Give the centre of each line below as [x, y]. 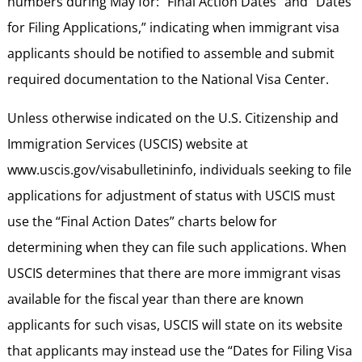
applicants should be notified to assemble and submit [170, 53]
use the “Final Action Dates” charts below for [142, 221]
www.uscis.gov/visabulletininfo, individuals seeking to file [179, 169]
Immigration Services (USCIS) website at [127, 143]
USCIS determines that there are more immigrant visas [174, 273]
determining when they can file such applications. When [177, 247]
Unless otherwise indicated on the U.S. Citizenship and [173, 118]
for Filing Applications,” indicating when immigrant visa [173, 27]
